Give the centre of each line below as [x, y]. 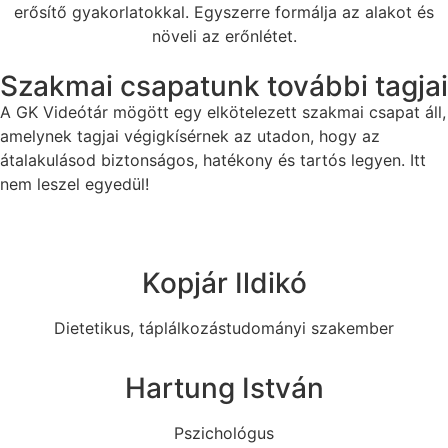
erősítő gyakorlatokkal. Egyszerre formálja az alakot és [224, 12]
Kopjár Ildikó [224, 282]
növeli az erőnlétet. [224, 36]
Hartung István [224, 387]
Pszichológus [224, 432]
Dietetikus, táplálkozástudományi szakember [224, 327]
